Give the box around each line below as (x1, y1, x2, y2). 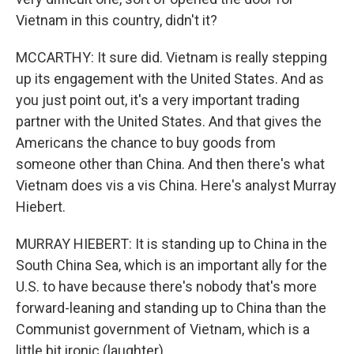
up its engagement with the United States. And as (16, 70, 324, 87)
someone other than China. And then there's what (16, 156, 325, 172)
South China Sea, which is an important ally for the (16, 257, 327, 273)
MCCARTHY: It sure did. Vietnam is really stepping (16, 49, 327, 66)
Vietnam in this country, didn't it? (16, 12, 217, 28)
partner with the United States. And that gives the (16, 113, 322, 130)
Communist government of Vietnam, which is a (16, 321, 310, 337)
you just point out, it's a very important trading (16, 92, 299, 108)
